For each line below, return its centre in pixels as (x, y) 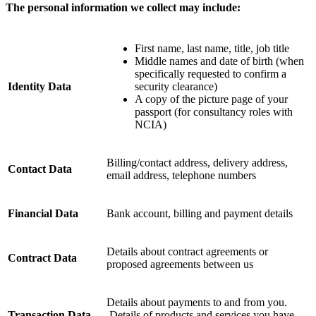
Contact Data (40, 169)
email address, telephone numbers (181, 175)
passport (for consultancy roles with (214, 111)
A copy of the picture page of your (211, 99)
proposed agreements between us (180, 264)
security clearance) (176, 86)
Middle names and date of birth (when (219, 61)
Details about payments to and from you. (197, 302)
